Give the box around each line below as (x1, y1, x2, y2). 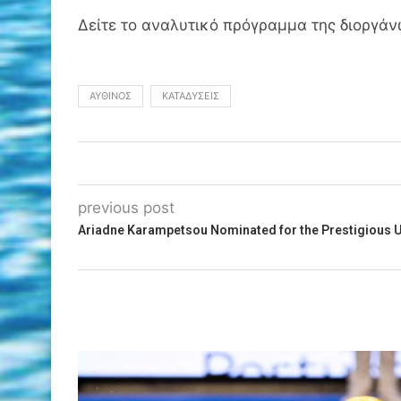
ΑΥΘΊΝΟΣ (90, 89, 132, 102)
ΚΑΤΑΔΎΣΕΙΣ (162, 89, 219, 102)
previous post (78, 198, 175, 217)
